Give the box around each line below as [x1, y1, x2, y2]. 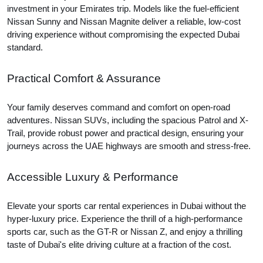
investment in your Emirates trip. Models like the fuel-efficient [7, 4, 239, 14]
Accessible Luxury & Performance [7, 171, 178, 183]
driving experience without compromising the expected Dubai [7, 30, 240, 39]
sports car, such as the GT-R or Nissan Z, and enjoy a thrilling [7, 227, 242, 237]
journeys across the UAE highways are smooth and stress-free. [7, 141, 251, 151]
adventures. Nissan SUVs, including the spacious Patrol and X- [7, 116, 248, 125]
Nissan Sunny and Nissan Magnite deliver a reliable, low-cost [7, 17, 241, 26]
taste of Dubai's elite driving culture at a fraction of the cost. [7, 240, 231, 249]
